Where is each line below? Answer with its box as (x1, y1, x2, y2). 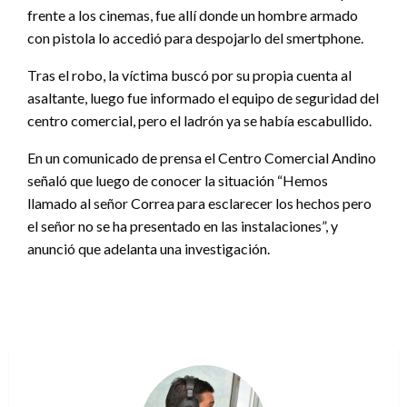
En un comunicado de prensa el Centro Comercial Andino (27, 148, 376, 166)
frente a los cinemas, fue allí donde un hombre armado (27, 5, 358, 24)
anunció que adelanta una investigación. (27, 239, 270, 257)
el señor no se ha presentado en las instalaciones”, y (27, 216, 338, 234)
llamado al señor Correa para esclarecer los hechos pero (27, 194, 372, 212)
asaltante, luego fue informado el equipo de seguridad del (27, 88, 379, 106)
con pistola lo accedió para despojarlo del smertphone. (27, 28, 363, 46)
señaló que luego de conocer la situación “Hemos (27, 171, 328, 189)
